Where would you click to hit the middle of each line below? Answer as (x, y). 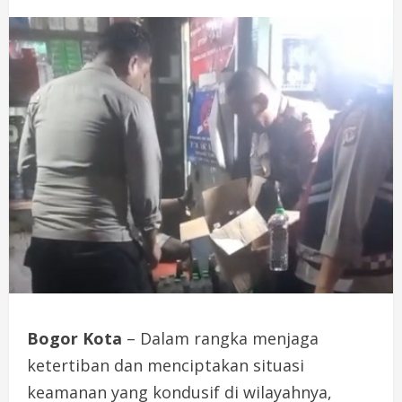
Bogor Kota (77, 339)
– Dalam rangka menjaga (223, 339)
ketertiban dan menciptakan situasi (166, 366)
